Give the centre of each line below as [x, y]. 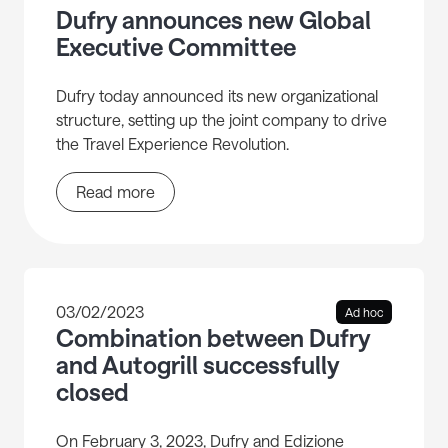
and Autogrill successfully [197, 365]
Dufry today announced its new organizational [217, 96]
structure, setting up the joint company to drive [221, 120]
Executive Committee [176, 47]
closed [92, 392]
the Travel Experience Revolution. [172, 144]
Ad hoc [364, 312]
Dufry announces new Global [213, 20]
